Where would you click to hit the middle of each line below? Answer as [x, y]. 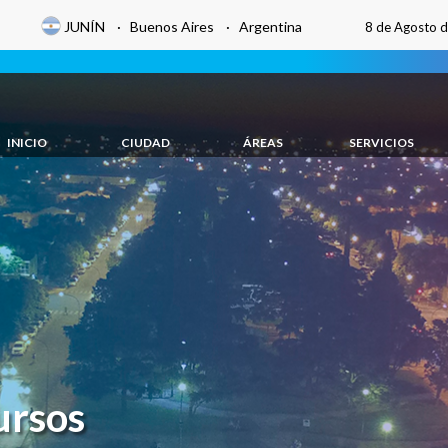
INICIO [27, 142]
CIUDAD [145, 142]
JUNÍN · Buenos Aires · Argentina [183, 26]
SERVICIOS [381, 142]
